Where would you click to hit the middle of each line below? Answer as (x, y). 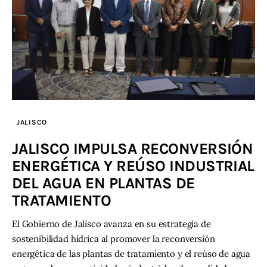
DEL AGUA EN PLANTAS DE (103, 183)
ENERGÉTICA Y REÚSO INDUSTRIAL (133, 166)
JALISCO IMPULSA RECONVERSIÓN (133, 148)
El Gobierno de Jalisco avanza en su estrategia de (111, 223)
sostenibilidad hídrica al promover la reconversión (114, 238)
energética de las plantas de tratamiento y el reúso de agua (131, 253)
